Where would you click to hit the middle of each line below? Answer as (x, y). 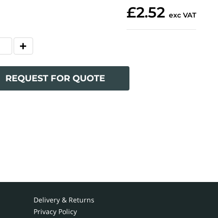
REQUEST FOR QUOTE (55, 78)
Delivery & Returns (64, 200)
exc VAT (182, 15)
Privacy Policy (55, 211)
